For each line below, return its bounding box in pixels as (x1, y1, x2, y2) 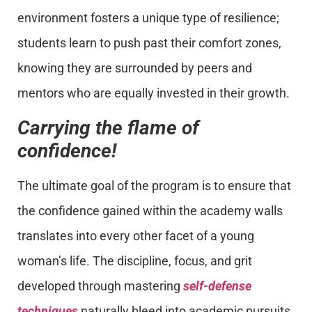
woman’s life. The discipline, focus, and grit (17, 253, 252, 268)
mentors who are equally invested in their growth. (17, 86, 290, 101)
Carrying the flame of (17, 116, 199, 139)
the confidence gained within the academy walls (17, 203, 283, 218)
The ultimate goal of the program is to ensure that (17, 178, 291, 193)
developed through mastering (17, 278, 183, 293)
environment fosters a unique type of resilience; (17, 10, 279, 26)
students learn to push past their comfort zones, (17, 36, 281, 51)
